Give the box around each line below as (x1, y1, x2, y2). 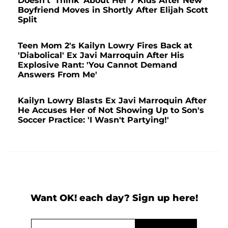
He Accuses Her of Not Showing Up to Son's (18, 105, 204, 115)
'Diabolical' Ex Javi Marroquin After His (18, 50, 184, 60)
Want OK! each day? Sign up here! (30, 192, 198, 204)
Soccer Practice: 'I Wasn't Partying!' (18, 115, 169, 125)
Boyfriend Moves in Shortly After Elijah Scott (18, 5, 208, 15)
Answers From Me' (18, 69, 97, 79)
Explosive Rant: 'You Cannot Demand (18, 60, 177, 70)
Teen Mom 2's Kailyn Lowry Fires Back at (18, 40, 192, 50)
